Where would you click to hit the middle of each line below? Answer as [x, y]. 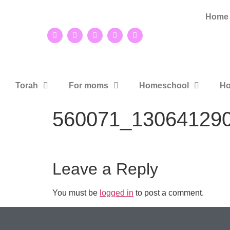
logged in [117, 193]
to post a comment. [169, 193]
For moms [89, 85]
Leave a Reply [105, 169]
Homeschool [164, 85]
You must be [76, 193]
